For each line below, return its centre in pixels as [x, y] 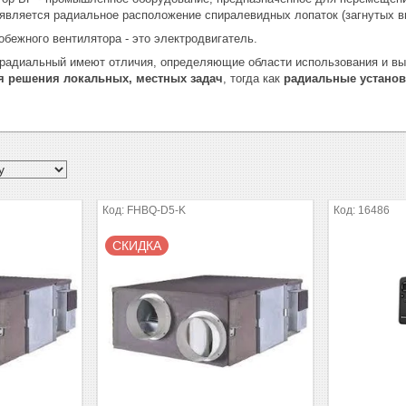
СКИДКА [137, 245]
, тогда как [253, 78]
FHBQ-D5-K [157, 210]
